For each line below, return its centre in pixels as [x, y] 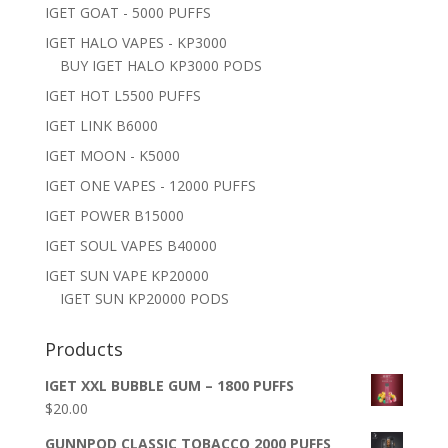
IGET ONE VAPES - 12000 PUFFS [150, 185]
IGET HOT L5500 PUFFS [122, 95]
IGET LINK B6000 [101, 125]
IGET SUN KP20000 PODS [144, 298]
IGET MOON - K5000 [112, 155]
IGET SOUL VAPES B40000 [130, 245]
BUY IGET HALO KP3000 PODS [160, 65]
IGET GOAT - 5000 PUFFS [127, 12]
